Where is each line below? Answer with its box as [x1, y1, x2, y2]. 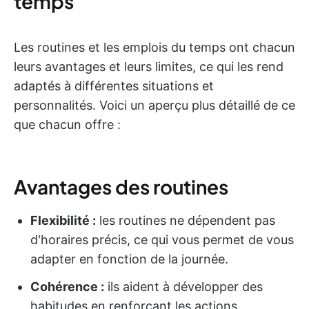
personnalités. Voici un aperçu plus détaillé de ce [14, 98, 295, 112]
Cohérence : [30, 279, 104, 294]
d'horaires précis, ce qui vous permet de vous [30, 232, 294, 247]
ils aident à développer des [104, 279, 263, 294]
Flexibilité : [30, 213, 96, 228]
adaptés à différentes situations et [14, 79, 214, 93]
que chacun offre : [14, 117, 121, 132]
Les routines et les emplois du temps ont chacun [14, 40, 295, 54]
